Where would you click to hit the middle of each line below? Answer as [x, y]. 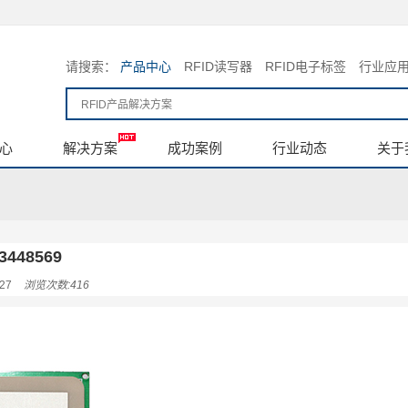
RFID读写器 [218, 66]
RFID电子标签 [306, 66]
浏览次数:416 [56, 285]
